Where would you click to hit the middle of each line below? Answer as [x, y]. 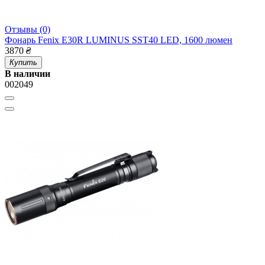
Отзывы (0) [28, 30]
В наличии [28, 74]
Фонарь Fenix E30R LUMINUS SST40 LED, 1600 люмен [119, 40]
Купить [23, 63]
